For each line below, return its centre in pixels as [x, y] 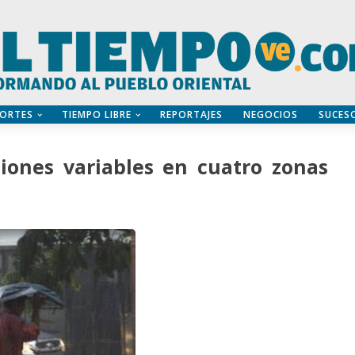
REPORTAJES [191, 114]
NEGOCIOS [270, 114]
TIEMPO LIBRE [96, 114]
